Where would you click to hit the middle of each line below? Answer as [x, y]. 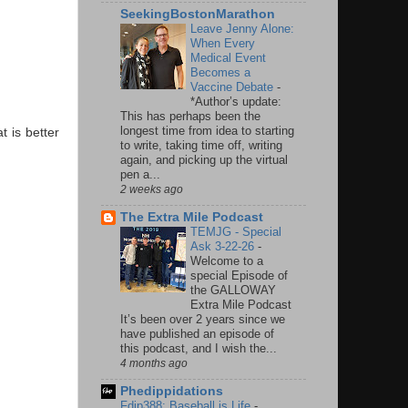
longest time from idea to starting [207, 131]
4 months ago [154, 364]
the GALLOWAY [233, 291]
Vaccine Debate [234, 87]
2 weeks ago [152, 190]
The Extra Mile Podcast [192, 218]
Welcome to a [227, 261]
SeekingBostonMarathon [198, 15]
